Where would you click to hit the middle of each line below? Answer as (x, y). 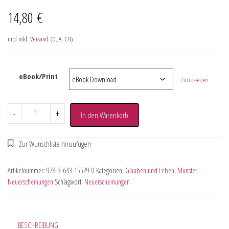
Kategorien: (111, 170)
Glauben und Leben (150, 170)
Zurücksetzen (195, 80)
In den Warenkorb (104, 115)
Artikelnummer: (27, 170)
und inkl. (19, 39)
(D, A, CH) (61, 39)
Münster (187, 170)
